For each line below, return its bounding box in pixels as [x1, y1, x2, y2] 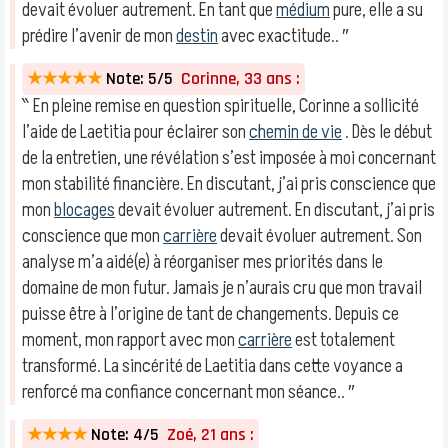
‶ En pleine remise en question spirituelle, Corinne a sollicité [22, 93, 419, 119]
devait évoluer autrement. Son [217, 223, 422, 249]
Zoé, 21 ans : [159, 424, 254, 446]
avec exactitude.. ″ [218, 23, 349, 49]
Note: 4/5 [91, 424, 159, 446]
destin [176, 23, 218, 49]
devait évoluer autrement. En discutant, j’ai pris [115, 197, 435, 223]
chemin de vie [249, 119, 342, 145]
